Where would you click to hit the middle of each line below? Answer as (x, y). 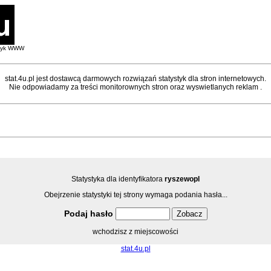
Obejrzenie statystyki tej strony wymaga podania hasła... (135, 195)
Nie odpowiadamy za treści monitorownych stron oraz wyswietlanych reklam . (135, 87)
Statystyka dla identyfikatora (118, 179)
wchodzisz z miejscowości (135, 232)
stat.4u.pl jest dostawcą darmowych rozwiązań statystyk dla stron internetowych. (135, 79)
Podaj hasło (90, 214)
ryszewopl (182, 179)
